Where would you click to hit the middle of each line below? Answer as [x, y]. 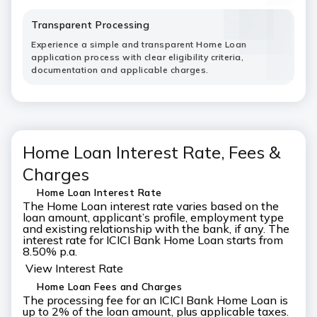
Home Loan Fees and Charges [109, 287]
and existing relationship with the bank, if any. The [156, 229]
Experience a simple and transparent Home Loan [139, 44]
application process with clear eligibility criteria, [137, 57]
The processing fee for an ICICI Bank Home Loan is [155, 300]
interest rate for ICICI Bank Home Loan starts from [153, 240]
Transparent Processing [90, 25]
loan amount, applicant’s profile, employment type [153, 217]
